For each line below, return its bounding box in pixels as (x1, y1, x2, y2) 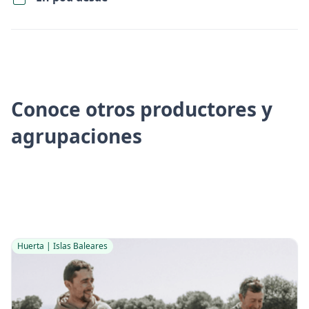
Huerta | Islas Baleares (17, 240, 108, 252)
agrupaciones (11, 123, 142, 150)
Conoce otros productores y (11, 96, 272, 123)
